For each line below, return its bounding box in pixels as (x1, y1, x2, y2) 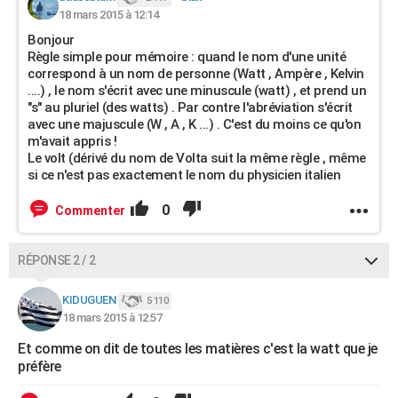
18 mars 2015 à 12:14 (59, 8, 158, 21)
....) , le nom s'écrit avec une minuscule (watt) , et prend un (28, 83, 366, 99)
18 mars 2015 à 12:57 (62, 311, 162, 324)
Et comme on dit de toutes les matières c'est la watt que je (18, 340, 378, 357)
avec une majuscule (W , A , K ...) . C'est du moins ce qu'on (28, 116, 361, 132)
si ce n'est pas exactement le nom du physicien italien (28, 167, 340, 183)
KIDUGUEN (62, 293, 115, 307)
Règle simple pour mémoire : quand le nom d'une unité (28, 49, 346, 65)
